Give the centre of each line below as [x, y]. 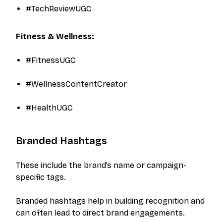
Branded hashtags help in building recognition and [110, 201]
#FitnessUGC [51, 60]
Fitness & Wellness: [55, 36]
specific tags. [41, 177]
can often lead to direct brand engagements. [100, 213]
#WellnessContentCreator [76, 84]
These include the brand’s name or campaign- [101, 165]
